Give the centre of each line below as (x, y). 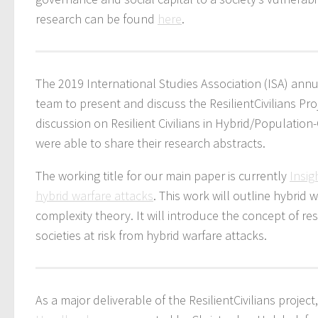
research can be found (97, 18)
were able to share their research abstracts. (150, 143)
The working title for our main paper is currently (163, 175)
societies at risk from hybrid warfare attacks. (151, 235)
